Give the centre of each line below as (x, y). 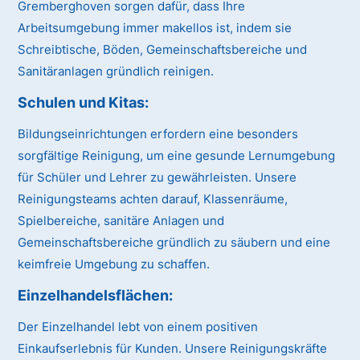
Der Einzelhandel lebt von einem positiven (138, 327)
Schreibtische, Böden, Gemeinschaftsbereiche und (163, 50)
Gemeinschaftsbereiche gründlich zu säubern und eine (174, 243)
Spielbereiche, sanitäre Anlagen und (121, 221)
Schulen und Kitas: (84, 103)
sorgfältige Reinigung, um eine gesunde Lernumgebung (177, 156)
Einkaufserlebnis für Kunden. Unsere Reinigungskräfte (173, 349)
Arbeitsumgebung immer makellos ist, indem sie (155, 28)
